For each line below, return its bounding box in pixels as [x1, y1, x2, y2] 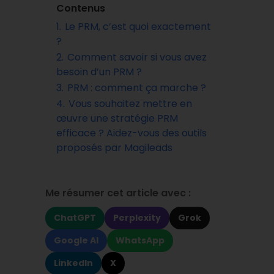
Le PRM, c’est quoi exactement [65, 20, 211, 34]
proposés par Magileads [56, 141, 172, 155]
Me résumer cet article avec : [45, 186, 191, 200]
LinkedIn [54, 257, 93, 269]
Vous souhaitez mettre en [68, 97, 192, 111]
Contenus [56, 1, 105, 15]
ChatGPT [54, 212, 96, 224]
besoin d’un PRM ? [56, 65, 142, 79]
